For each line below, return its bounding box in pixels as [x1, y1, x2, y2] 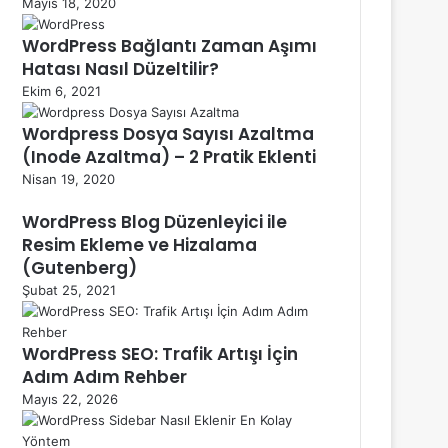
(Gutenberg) [22, 255, 137, 280]
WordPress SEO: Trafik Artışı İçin [22, 341, 298, 366]
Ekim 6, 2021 [22, 82, 101, 99]
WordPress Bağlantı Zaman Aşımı [22, 33, 317, 58]
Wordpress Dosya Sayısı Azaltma [22, 121, 314, 146]
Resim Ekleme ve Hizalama [22, 232, 257, 257]
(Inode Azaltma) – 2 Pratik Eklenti [22, 144, 316, 169]
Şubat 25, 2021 [22, 281, 116, 298]
